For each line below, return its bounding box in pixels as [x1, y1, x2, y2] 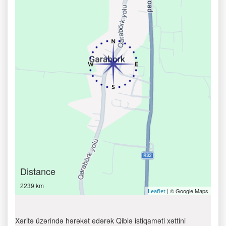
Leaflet [148, 187, 165, 195]
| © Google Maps [165, 187, 208, 195]
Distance [20, 164, 55, 178]
